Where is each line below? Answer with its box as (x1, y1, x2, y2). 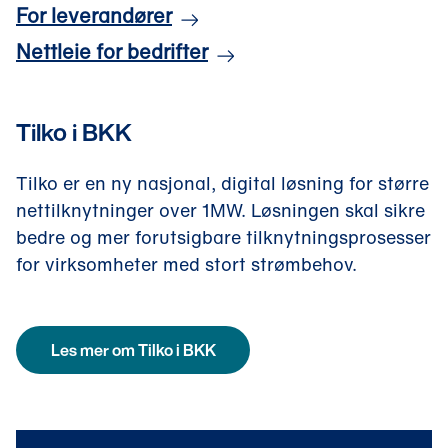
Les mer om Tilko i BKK (50, 337, 216, 362)
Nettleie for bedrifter (16, 37, 208, 66)
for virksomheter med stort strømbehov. (16, 251, 357, 277)
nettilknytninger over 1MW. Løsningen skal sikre (16, 197, 425, 223)
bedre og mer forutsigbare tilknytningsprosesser (16, 224, 431, 250)
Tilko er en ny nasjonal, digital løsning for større (16, 170, 429, 196)
